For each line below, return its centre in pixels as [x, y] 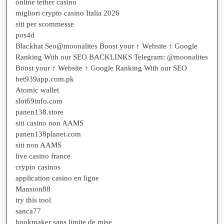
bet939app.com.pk [45, 79]
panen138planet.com [48, 134]
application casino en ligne [57, 178]
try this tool [33, 200]
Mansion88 [33, 189]
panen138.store [39, 112]
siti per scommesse [45, 24]
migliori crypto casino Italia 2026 [67, 13]
